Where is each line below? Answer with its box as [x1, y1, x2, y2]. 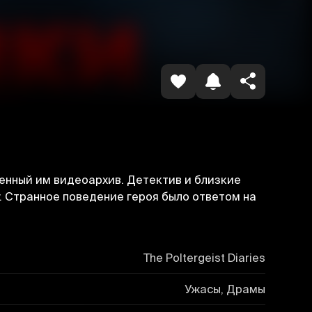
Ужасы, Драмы [184, 282, 265, 295]
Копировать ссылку [105, 7, 241, 24]
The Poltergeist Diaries [143, 251, 265, 264]
